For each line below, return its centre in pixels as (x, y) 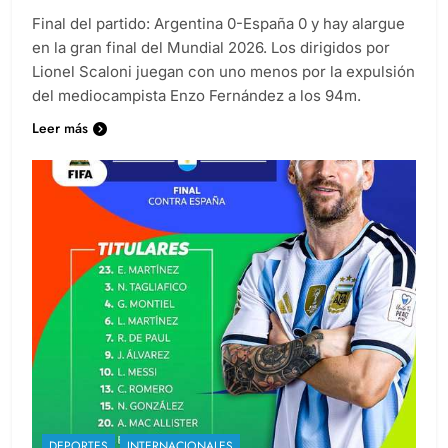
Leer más (60, 127)
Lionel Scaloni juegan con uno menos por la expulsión (223, 71)
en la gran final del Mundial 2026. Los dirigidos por (211, 47)
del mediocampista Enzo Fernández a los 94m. (196, 95)
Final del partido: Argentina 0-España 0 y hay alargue (218, 23)
